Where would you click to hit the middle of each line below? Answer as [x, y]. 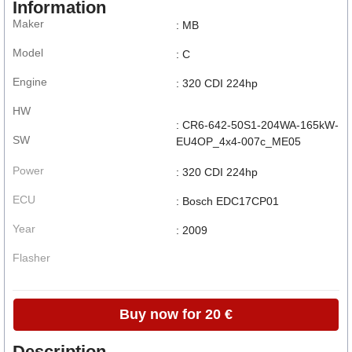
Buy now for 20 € [176, 314]
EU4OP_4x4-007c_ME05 [238, 141]
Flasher [31, 257]
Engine [30, 81]
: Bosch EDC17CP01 [227, 201]
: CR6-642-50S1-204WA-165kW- [257, 125]
